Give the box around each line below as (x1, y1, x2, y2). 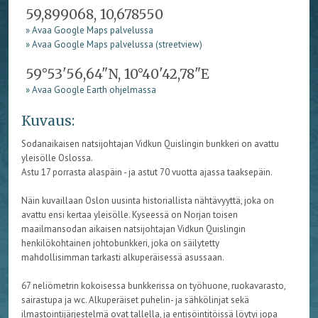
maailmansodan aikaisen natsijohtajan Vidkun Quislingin (21, 223, 246, 236)
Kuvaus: (21, 111, 75, 129)
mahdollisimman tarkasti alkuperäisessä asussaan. (21, 251, 224, 264)
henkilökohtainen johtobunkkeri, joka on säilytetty (21, 237, 219, 250)
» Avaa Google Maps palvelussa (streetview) (26, 38, 203, 50)
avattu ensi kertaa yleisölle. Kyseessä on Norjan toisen (21, 209, 238, 221)
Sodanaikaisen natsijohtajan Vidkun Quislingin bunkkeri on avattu (21, 138, 279, 150)
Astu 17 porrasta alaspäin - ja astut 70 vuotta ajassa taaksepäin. (21, 166, 273, 179)
